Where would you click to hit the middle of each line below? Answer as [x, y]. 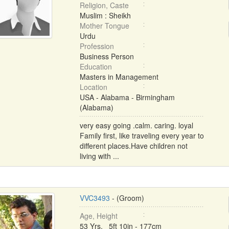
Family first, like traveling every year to [142, 135]
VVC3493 [95, 198]
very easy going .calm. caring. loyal [136, 125]
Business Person [107, 56]
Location [93, 87]
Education [96, 66]
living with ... [99, 156]
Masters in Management [119, 77]
